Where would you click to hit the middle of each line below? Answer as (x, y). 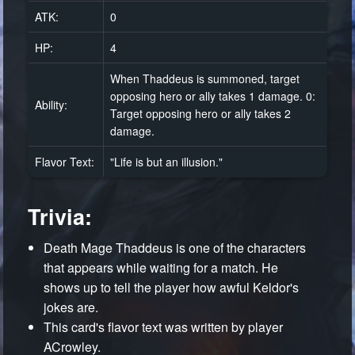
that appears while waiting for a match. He (161, 268)
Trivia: (60, 216)
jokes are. (71, 307)
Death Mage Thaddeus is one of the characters (175, 248)
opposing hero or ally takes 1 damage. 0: (213, 95)
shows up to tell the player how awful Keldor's (171, 288)
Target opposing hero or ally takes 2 (201, 113)
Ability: (52, 104)
